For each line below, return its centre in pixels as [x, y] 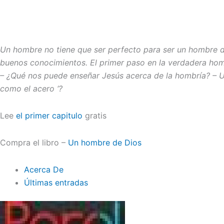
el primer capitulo [49, 115]
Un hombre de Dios [106, 142]
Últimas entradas [56, 182]
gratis [94, 115]
